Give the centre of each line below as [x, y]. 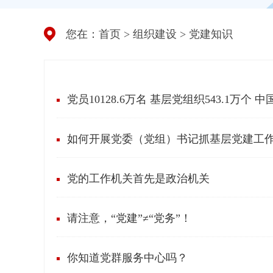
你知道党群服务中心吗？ [127, 258]
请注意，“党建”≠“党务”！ [129, 218]
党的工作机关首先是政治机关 [138, 179]
